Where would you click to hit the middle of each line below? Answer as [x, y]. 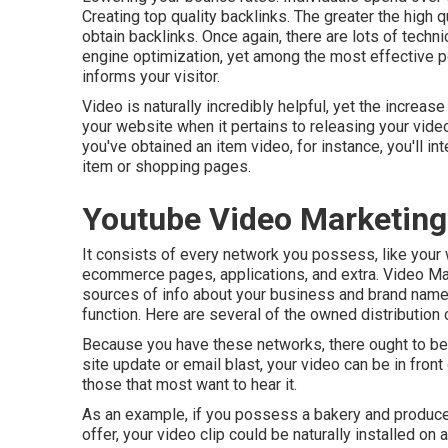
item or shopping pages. [166, 166]
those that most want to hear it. [189, 384]
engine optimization [151, 56]
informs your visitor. [151, 76]
